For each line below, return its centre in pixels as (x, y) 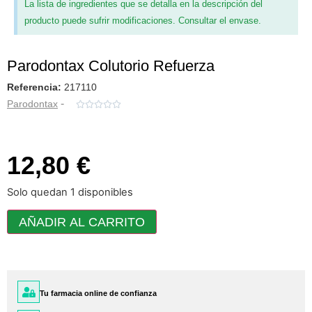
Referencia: (36, 87)
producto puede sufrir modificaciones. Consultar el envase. (143, 20)
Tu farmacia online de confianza (98, 294)
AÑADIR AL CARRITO (82, 222)
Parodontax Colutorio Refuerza (111, 65)
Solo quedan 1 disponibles (70, 192)
